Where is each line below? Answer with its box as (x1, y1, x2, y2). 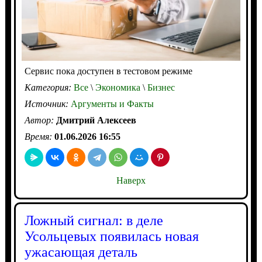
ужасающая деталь (24, 244, 137, 260)
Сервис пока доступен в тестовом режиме (24, 66, 192, 77)
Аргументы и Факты (70, 99, 154, 109)
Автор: (24, 115, 56, 126)
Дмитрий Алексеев (56, 115, 136, 126)
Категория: (24, 82, 74, 93)
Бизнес (144, 82, 175, 93)
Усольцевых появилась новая (24, 229, 199, 244)
